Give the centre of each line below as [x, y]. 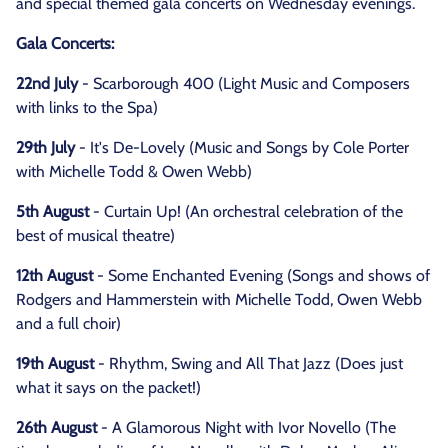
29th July [45, 147]
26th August [58, 427]
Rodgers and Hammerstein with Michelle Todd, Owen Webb [219, 299]
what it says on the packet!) [108, 387]
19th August [55, 363]
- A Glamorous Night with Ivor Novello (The [248, 427]
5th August [52, 211]
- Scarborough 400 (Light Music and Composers [244, 83]
